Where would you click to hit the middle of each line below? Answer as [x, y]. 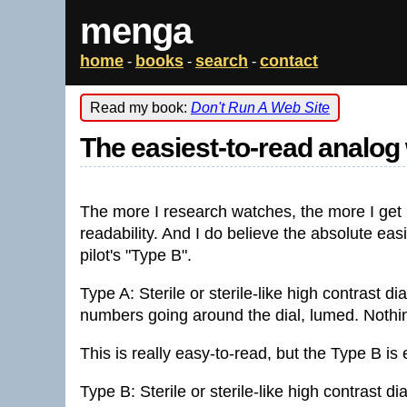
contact [289, 61]
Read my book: [140, 108]
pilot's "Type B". [136, 255]
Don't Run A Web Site [260, 108]
